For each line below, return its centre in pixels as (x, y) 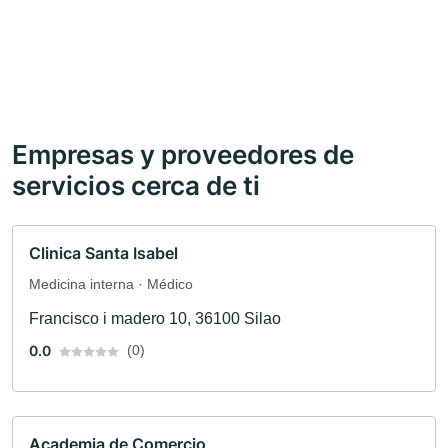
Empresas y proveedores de (183, 154)
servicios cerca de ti (136, 185)
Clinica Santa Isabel (103, 253)
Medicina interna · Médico (111, 284)
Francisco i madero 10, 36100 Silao (155, 319)
